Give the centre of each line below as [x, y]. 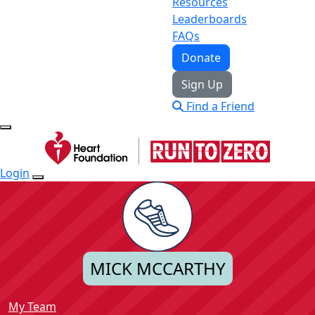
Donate [201, 57]
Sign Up [202, 84]
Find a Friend [219, 106]
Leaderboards [210, 19]
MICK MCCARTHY [157, 268]
